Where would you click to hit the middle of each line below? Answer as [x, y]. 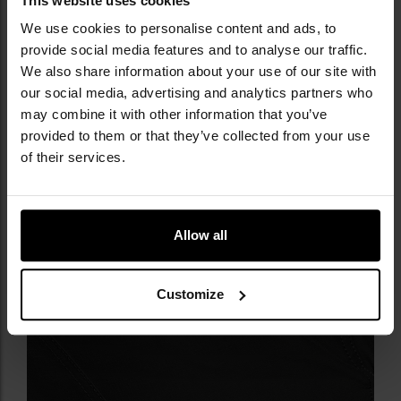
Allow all [200, 235]
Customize [191, 294]
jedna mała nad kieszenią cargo [141, 42]
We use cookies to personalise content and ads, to [179, 29]
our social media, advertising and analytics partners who [196, 93]
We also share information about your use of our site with [199, 72]
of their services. [73, 158]
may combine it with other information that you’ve [174, 115]
